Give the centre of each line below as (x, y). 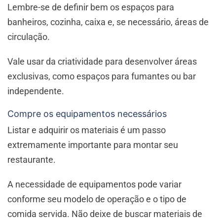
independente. (36, 91)
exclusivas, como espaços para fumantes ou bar (102, 76)
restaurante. (33, 160)
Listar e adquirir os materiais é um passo (87, 130)
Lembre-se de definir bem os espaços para (91, 7)
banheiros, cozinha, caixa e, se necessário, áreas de (108, 22)
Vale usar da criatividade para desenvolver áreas (102, 62)
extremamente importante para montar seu (93, 145)
